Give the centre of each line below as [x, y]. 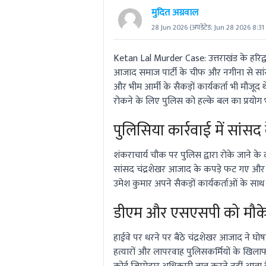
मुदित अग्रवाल [175, 12]
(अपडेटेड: [200, 27]
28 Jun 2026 [169, 27]
